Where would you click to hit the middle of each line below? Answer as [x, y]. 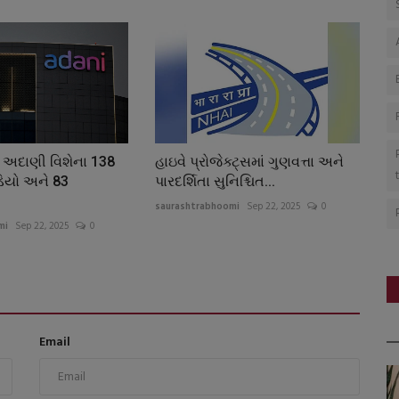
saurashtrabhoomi [197, 207]
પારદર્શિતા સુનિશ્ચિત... [215, 182]
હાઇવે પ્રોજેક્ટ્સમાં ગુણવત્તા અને [249, 162]
